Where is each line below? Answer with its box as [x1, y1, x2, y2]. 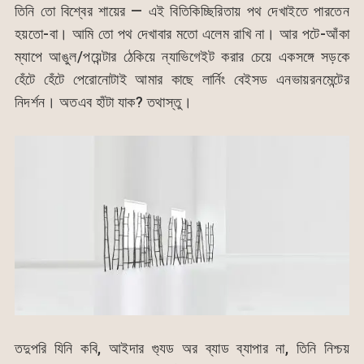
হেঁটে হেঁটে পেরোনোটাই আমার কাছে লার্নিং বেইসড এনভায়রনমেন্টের [14, 70, 350, 88]
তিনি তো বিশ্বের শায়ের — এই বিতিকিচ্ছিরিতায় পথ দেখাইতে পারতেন [14, 2, 350, 19]
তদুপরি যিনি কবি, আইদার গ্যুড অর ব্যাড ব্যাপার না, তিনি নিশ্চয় [14, 340, 350, 357]
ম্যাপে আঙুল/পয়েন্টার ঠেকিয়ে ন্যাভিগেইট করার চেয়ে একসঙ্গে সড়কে [14, 47, 350, 65]
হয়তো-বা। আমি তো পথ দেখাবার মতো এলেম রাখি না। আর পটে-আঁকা [14, 24, 350, 42]
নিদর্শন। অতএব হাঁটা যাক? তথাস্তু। [14, 93, 193, 110]
